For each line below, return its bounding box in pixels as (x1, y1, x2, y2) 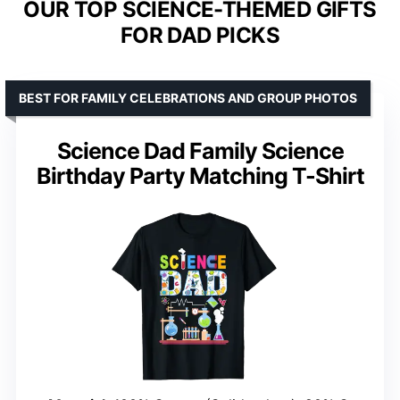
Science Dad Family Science (56, 137, 344, 164)
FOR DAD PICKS (120, 21, 280, 48)
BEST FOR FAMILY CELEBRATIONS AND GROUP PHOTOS (19, 89, 357, 105)
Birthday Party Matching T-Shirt (36, 162, 364, 189)
